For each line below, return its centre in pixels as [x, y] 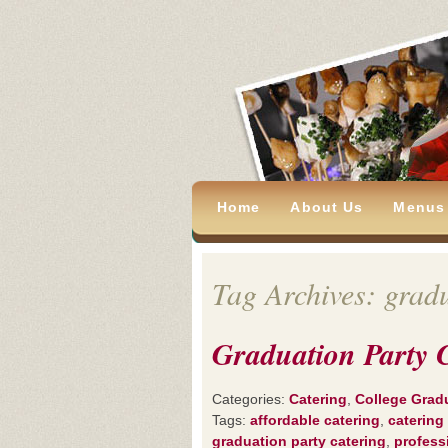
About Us [327, 207]
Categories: [250, 399]
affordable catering [315, 420]
